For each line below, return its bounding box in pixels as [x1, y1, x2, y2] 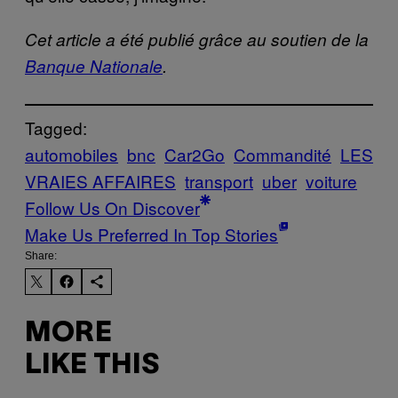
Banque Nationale [25, 53, 163, 77]
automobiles [25, 141, 118, 166]
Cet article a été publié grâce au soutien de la [25, 27, 369, 51]
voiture [306, 168, 357, 193]
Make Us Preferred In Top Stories [25, 221, 278, 246]
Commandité [234, 141, 331, 166]
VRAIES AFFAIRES [25, 168, 176, 193]
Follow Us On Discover [25, 195, 200, 219]
